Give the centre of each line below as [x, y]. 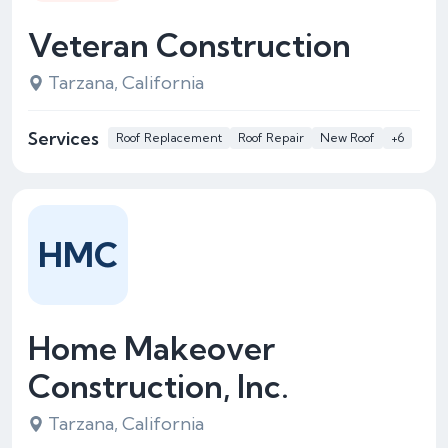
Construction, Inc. [158, 386]
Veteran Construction [189, 45]
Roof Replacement [169, 137]
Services [63, 138]
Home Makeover [151, 348]
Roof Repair [271, 137]
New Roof [347, 137]
